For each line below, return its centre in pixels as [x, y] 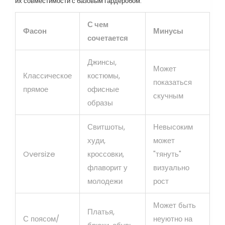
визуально [171, 167]
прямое [36, 89]
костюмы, [104, 75]
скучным [168, 95]
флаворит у [107, 167]
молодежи [105, 181]
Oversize [39, 154]
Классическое [47, 75]
